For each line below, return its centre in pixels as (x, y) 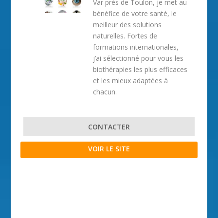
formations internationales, (136, 47)
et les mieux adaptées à (131, 81)
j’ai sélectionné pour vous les (138, 58)
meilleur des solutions (127, 25)
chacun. (105, 92)
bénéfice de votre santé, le (135, 13)
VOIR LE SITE (109, 149)
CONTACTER (109, 127)
